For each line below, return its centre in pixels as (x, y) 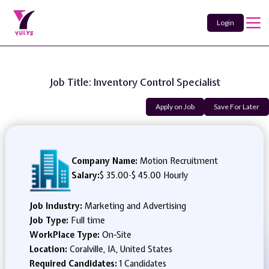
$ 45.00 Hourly (159, 175)
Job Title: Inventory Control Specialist (134, 82)
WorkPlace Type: (65, 235)
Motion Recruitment (177, 161)
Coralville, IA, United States (121, 249)
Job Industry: (57, 206)
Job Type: (50, 220)
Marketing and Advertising (135, 206)
